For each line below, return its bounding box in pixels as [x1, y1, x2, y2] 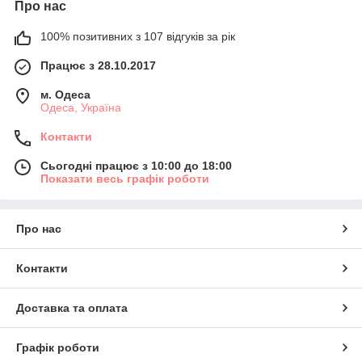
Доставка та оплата [16, 301, 128, 314]
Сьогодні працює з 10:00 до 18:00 [40, 158, 232, 172]
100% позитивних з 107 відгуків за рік [40, 29, 235, 43]
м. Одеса [40, 87, 90, 101]
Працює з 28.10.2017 [40, 58, 156, 72]
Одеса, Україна [40, 100, 121, 114]
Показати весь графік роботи [40, 171, 209, 185]
